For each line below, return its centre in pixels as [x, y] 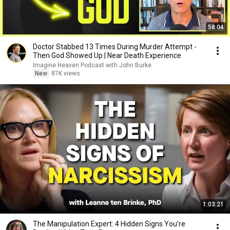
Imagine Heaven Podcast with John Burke [92, 65]
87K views [66, 73]
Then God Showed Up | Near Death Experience [107, 55]
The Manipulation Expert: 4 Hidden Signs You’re [109, 224]
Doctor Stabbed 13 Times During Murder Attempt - [115, 47]
